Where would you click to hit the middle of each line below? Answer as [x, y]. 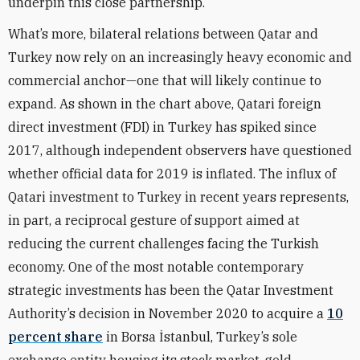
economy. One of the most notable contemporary [156, 267]
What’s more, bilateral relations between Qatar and [163, 34]
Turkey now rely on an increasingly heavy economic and [180, 57]
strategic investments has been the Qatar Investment [171, 290]
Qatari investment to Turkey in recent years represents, [178, 197]
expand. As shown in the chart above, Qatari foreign [165, 104]
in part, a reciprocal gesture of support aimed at [154, 220]
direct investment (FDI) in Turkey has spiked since [162, 127]
